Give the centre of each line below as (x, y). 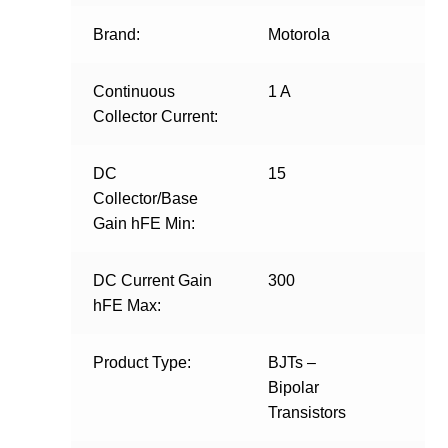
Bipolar (294, 388)
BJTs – (292, 363)
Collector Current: (156, 117)
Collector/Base (146, 199)
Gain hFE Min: (144, 224)
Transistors (307, 413)
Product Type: (142, 363)
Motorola (299, 35)
